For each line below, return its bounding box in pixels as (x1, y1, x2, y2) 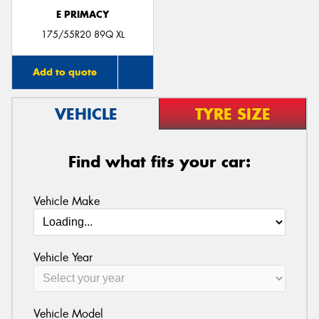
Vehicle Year (33, 249, 93, 265)
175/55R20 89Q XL (41, 28, 125, 41)
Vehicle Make (33, 193, 100, 209)
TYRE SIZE (194, 104, 271, 125)
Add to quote (32, 66, 97, 79)
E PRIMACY (56, 8, 109, 21)
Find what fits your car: (68, 152, 251, 172)
